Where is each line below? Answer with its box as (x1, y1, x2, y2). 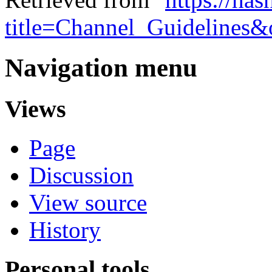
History (29, 217, 101, 243)
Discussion (29, 162, 134, 189)
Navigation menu (5, 53, 197, 82)
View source (29, 189, 147, 216)
